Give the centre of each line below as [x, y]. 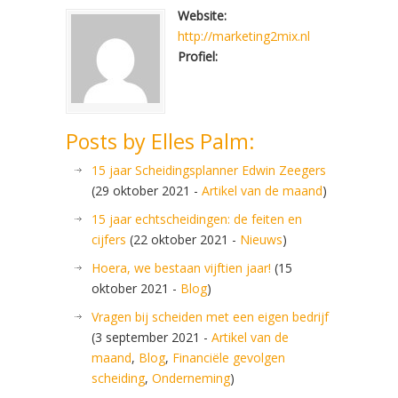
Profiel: [198, 56]
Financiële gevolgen [229, 358]
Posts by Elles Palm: [160, 141]
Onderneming [191, 378]
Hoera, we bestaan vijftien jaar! [181, 268]
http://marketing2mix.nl [244, 36]
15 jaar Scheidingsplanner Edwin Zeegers [209, 170]
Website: [202, 16]
